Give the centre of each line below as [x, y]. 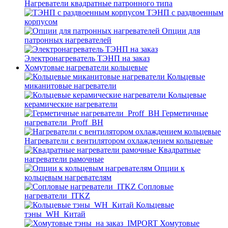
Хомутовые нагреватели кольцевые [86, 67]
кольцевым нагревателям [68, 177]
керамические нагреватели [71, 104]
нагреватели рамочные [64, 159]
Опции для [181, 31]
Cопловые [156, 187]
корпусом [41, 22]
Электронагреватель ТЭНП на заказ [87, 58]
